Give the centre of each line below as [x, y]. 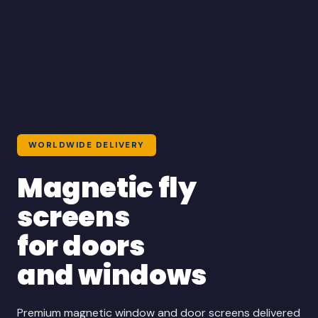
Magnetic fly [107, 187]
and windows [112, 275]
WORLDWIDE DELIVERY [87, 145]
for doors [81, 246]
